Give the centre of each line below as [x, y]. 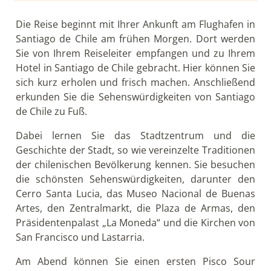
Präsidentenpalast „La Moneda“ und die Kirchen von [135, 222]
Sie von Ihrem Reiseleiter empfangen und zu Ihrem [135, 53]
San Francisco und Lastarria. [80, 237]
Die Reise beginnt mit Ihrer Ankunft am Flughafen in [135, 24]
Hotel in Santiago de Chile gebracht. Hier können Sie [135, 67]
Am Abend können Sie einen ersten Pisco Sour [135, 261]
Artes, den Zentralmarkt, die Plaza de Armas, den [135, 208]
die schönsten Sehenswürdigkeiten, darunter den [135, 179]
